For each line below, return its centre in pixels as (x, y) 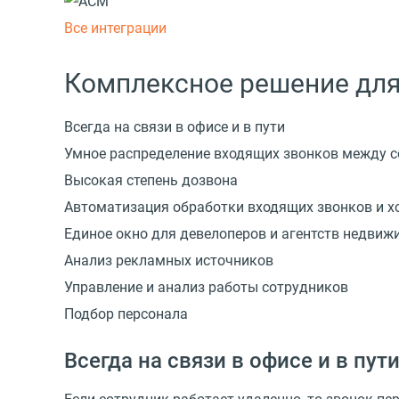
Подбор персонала (126, 313)
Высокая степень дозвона (151, 180)
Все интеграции (115, 28)
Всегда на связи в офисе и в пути (175, 126)
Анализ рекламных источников (169, 260)
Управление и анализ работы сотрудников (206, 287)
